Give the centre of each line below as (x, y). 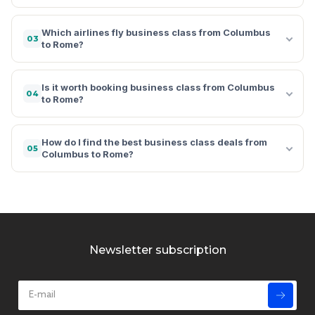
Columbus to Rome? (88, 154)
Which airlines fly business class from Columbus (156, 32)
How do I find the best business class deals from (154, 142)
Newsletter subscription (157, 250)
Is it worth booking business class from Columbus (158, 87)
